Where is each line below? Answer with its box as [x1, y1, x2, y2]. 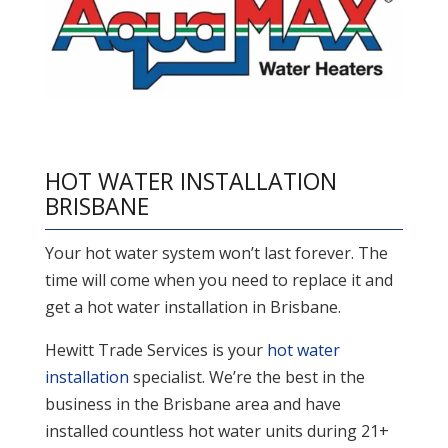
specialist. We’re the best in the [128, 366, 365, 389]
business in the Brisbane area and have [44, 393, 341, 416]
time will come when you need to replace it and [44, 269, 393, 292]
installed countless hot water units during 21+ [44, 420, 389, 443]
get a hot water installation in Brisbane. [44, 296, 341, 319]
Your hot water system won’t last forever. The [44, 242, 388, 265]
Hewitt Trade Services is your [44, 339, 267, 362]
